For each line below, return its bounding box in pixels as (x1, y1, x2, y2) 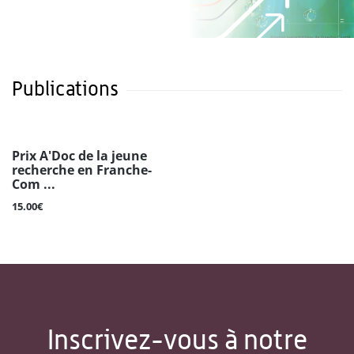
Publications (12, 77, 119, 101)
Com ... (12, 175, 55, 194)
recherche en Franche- (12, 161, 152, 179)
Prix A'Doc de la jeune (12, 147, 147, 165)
